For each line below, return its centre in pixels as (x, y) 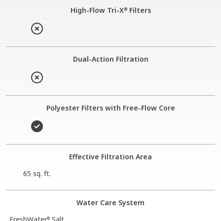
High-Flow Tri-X (97, 10)
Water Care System (110, 202)
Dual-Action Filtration (110, 59)
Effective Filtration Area (110, 156)
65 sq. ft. (37, 173)
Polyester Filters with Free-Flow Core (110, 108)
